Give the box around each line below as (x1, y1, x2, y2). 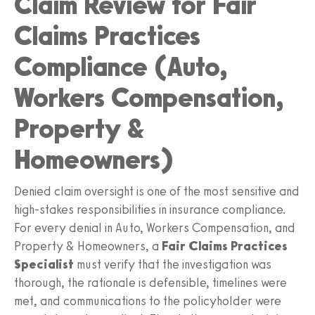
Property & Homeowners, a (14, 238, 162, 254)
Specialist (14, 256, 74, 272)
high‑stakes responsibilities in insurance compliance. (14, 201, 286, 217)
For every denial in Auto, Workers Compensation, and (14, 219, 295, 236)
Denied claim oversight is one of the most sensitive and (14, 183, 300, 199)
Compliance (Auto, (14, 50, 227, 83)
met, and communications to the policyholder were (14, 292, 281, 309)
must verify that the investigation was (74, 256, 271, 272)
